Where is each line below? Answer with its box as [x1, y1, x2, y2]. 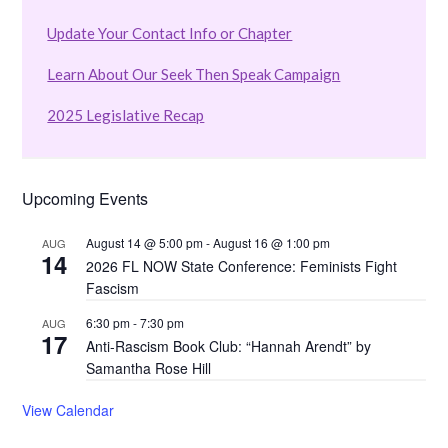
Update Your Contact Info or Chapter [47, 24, 293, 42]
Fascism [86, 278, 140, 298]
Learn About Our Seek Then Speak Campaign [47, 65, 341, 83]
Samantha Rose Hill [86, 358, 212, 378]
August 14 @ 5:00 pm [86, 234, 204, 251]
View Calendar [22, 400, 115, 420]
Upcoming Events [22, 187, 149, 210]
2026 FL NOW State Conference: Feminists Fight [86, 256, 398, 276]
